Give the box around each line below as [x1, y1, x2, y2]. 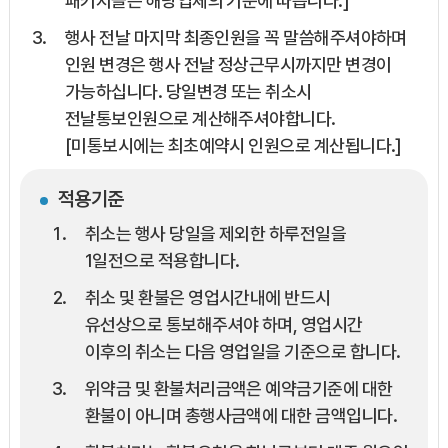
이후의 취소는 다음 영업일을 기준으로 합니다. [84, 341, 401, 363]
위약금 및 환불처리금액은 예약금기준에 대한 [84, 378, 393, 400]
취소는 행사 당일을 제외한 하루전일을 [84, 223, 347, 245]
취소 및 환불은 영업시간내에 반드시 [84, 287, 331, 309]
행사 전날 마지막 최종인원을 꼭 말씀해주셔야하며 [64, 27, 407, 49]
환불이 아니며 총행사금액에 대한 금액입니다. [84, 405, 397, 427]
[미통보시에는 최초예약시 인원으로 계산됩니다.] [64, 135, 402, 157]
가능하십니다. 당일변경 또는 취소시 [64, 81, 312, 103]
